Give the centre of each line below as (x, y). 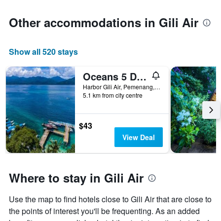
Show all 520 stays (43, 52)
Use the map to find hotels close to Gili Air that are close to (110, 199)
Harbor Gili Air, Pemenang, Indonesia (157, 87)
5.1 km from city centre (113, 95)
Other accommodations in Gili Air (104, 22)
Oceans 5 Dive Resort (142, 76)
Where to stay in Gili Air (76, 178)
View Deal (138, 137)
